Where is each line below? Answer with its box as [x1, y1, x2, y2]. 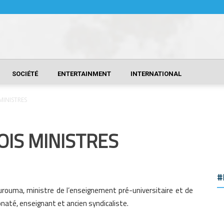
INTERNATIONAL [130, 70, 181, 77]
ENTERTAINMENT [57, 70, 111, 77]
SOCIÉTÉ [12, 70, 38, 77]
